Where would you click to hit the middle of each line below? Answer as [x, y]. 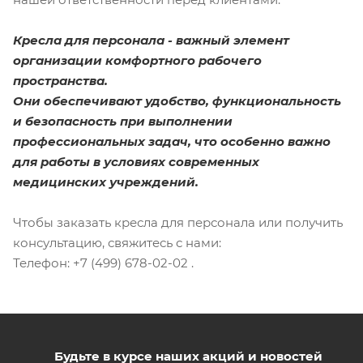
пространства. [60, 80]
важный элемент [231, 40]
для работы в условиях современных [136, 161]
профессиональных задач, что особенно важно [172, 141]
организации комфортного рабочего [137, 60]
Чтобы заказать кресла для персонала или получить [178, 222]
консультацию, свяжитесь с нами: [117, 242]
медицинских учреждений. [106, 181]
